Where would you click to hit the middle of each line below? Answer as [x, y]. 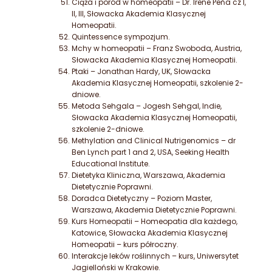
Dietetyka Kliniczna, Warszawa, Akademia [148, 175]
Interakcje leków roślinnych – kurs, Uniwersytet [155, 256]
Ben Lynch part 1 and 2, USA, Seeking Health [151, 152]
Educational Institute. [111, 164]
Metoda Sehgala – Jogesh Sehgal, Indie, [147, 106]
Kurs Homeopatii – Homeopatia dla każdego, [155, 222]
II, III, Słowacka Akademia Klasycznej [139, 14]
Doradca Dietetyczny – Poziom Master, [142, 199]
